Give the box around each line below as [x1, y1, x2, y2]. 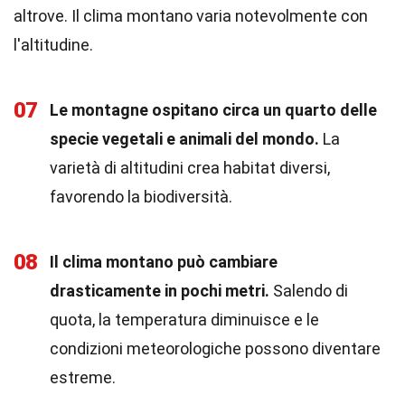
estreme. [50, 368, 116, 387]
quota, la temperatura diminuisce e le [50, 310, 319, 329]
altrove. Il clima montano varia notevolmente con [14, 6, 368, 25]
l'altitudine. [14, 35, 93, 54]
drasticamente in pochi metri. [50, 281, 269, 300]
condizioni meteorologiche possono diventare [50, 339, 381, 358]
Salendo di [269, 281, 348, 300]
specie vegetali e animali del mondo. [50, 129, 319, 148]
